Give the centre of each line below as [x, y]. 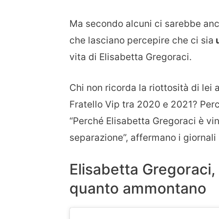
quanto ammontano [138, 188]
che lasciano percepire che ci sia [142, 41]
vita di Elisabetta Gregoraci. [131, 57]
